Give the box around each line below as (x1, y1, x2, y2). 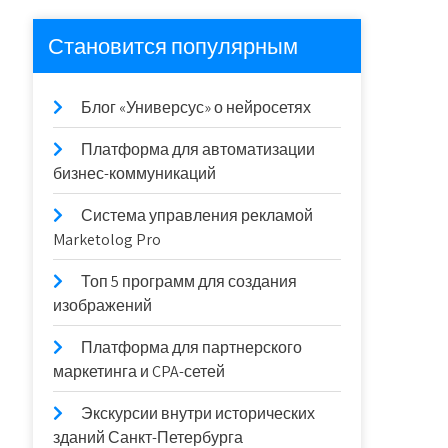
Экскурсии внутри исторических (81, 403, 316, 424)
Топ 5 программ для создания (81, 271, 298, 292)
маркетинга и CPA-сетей (53, 361, 226, 382)
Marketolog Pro (53, 229, 162, 250)
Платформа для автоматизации (81, 139, 316, 160)
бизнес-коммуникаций (53, 163, 217, 184)
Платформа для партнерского (81, 337, 303, 358)
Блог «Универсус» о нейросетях (81, 97, 312, 118)
